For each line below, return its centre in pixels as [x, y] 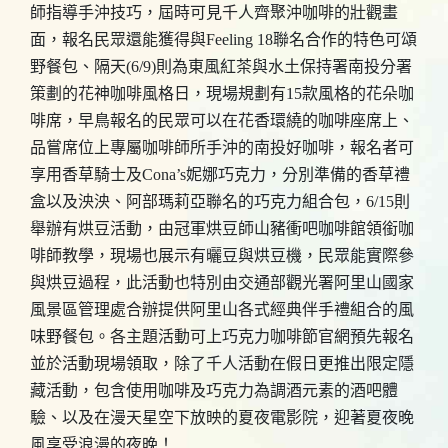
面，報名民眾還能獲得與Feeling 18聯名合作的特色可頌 [223, 39]
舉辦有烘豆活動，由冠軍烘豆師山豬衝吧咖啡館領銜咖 [222, 228]
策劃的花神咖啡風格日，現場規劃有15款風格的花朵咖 [222, 93]
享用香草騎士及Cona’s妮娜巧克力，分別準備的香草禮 [220, 174]
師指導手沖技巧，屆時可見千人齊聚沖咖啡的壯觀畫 [214, 12]
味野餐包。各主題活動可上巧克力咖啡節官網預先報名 [222, 336]
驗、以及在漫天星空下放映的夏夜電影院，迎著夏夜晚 [222, 417]
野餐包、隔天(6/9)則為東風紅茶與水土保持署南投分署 [221, 66]
